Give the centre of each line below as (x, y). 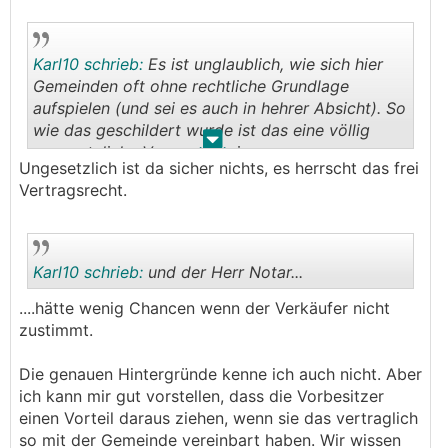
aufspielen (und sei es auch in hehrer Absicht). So (219, 108)
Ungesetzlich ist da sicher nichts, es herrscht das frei (219, 168)
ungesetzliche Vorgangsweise (145, 152)
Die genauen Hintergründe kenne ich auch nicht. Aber (220, 374)
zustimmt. (56, 330)
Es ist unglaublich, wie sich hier (263, 64)
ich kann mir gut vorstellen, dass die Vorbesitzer (201, 396)
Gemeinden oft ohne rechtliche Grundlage (191, 86)
